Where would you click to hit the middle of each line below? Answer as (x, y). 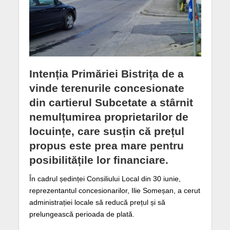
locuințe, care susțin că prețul (107, 131)
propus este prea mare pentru (106, 146)
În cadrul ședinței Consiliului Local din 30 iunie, (105, 179)
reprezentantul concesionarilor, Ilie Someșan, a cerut (114, 190)
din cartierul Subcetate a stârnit (111, 103)
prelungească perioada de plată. (82, 214)
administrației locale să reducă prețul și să (97, 202)
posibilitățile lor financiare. (99, 160)
